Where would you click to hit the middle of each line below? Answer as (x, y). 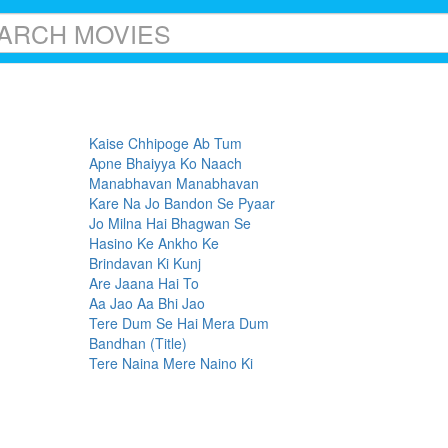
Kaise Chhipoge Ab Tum (165, 143)
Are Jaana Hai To (144, 283)
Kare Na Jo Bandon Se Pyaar (182, 203)
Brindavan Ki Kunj (145, 263)
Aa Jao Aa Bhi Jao (147, 303)
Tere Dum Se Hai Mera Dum (179, 323)
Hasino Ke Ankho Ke (154, 243)
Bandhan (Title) (138, 343)
